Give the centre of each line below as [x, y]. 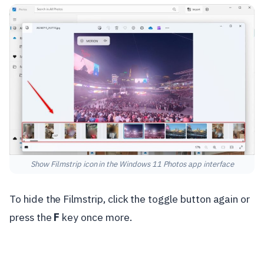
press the [32, 217]
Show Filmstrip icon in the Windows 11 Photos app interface [132, 164]
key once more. [96, 217]
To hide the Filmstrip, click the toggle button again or [130, 199]
